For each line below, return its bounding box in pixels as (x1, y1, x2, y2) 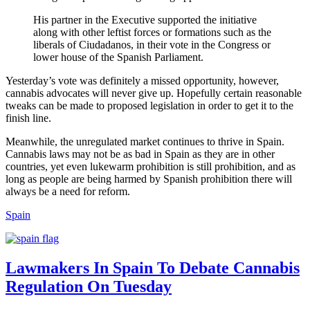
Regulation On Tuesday (6, 277, 172, 295)
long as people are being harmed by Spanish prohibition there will (6, 173, 292, 185)
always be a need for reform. (6, 185, 130, 197)
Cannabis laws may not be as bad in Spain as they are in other (6, 148, 275, 160)
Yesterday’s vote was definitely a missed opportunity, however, (6, 75, 279, 86)
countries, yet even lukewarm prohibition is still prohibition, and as (6, 161, 295, 172)
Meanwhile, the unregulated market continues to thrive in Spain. (6, 136, 284, 147)
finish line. (6, 112, 51, 124)
